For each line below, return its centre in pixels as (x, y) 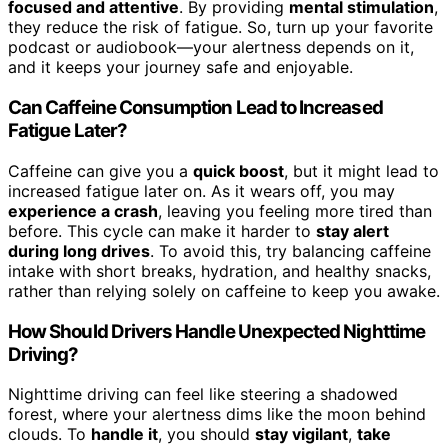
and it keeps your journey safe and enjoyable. (180, 67)
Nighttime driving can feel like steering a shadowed (203, 394)
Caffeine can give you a (100, 170)
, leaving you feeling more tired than (295, 210)
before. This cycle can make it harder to (162, 230)
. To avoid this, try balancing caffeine (290, 250)
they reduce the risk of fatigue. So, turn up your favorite (220, 27)
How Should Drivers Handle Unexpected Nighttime (216, 331)
